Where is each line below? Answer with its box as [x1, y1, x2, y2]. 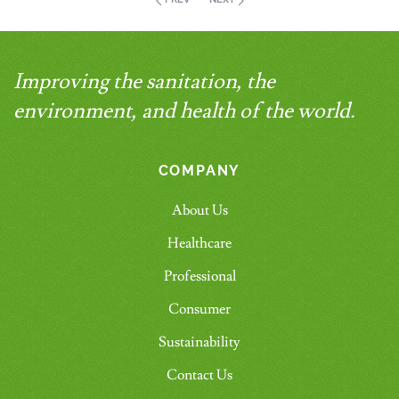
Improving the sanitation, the [13, 68, 275, 96]
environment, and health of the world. [13, 97, 355, 126]
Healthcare [167, 234, 232, 253]
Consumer [168, 300, 231, 319]
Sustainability [159, 333, 240, 352]
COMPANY [158, 162, 241, 180]
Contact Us [167, 366, 232, 385]
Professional [163, 267, 236, 286]
